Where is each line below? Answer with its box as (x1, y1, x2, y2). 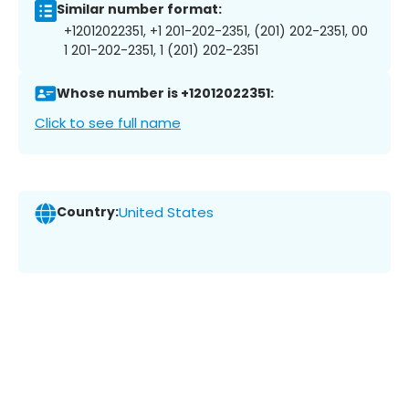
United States (119, 203, 214, 223)
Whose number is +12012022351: (57, 84, 274, 103)
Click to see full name (35, 112, 181, 132)
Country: (57, 203, 119, 222)
